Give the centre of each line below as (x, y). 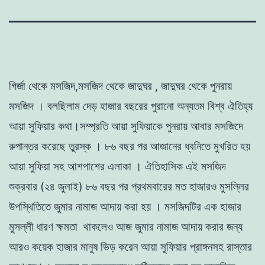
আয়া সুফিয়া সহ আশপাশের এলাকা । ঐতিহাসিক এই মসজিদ (117, 166)
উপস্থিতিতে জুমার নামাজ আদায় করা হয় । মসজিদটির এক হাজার (125, 206)
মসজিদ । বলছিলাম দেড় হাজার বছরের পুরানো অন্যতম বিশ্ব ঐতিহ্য (131, 106)
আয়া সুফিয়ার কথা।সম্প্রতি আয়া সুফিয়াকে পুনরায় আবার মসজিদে (126, 126)
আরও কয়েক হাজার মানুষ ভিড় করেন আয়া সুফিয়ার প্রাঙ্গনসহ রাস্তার (130, 247)
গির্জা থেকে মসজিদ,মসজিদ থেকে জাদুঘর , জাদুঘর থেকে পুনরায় (120, 86)
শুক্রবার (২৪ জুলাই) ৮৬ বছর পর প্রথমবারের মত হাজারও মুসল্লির (129, 186)
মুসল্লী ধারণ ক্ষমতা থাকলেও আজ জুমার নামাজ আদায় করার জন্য (126, 227)
